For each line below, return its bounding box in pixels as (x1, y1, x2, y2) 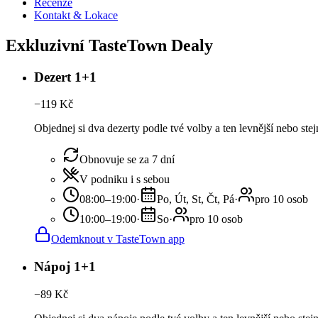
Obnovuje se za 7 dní (79, 153, 175, 166)
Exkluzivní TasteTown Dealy (6, 35, 213, 55)
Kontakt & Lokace (34, 9, 118, 21)
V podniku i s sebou (79, 173, 170, 186)
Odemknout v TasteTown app (51, 233, 185, 246)
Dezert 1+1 (34, 69, 97, 84)
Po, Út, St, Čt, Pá (157, 193, 234, 206)
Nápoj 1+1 (34, 259, 96, 275)
